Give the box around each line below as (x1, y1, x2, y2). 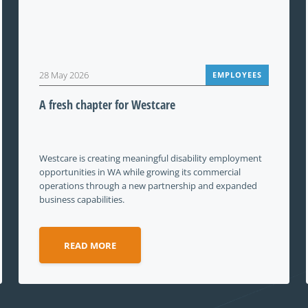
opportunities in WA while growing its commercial (39, 166, 241, 178)
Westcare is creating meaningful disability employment (39, 152, 262, 164)
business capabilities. (39, 193, 124, 206)
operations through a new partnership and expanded (39, 179, 257, 192)
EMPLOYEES (212, 69, 262, 80)
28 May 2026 (39, 69, 89, 81)
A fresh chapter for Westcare (39, 96, 175, 113)
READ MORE (64, 239, 116, 252)
